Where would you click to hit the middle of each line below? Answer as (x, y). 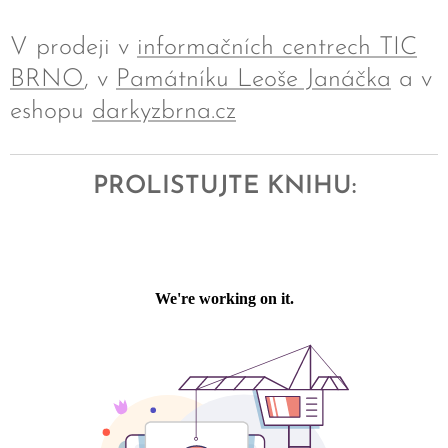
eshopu (51, 111)
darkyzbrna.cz (164, 111)
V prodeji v (73, 47)
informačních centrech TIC (277, 47)
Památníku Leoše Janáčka (253, 79)
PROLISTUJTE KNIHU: (224, 186)
